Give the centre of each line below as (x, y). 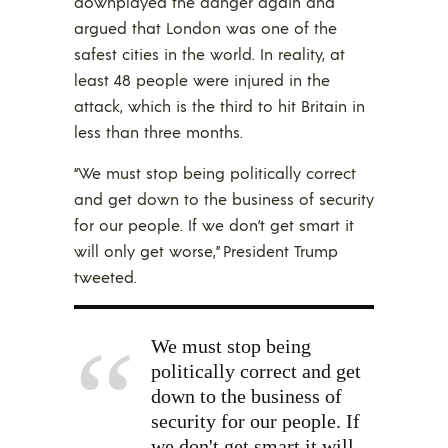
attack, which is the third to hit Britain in (219, 105)
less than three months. (158, 131)
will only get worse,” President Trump (206, 250)
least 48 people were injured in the (202, 79)
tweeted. (105, 276)
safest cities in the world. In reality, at (209, 53)
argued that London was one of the (205, 27)
